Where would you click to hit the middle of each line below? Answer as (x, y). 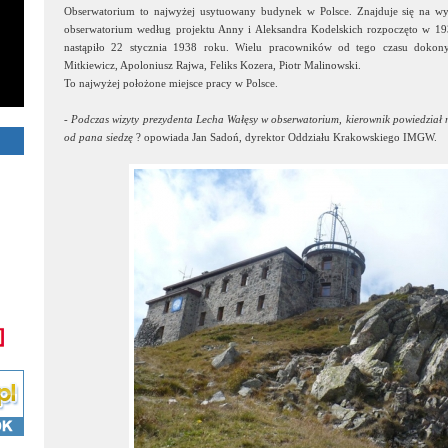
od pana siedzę (98, 137)
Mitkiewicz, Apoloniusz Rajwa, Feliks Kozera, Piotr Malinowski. (212, 65)
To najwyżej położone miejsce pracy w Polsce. (171, 83)
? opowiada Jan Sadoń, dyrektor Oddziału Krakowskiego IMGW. (285, 137)
